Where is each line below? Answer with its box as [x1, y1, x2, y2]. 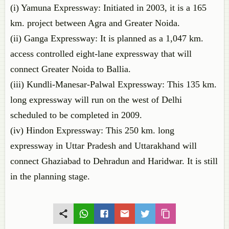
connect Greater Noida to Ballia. [10, 64, 131, 74]
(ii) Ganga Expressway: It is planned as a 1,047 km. [10, 33, 203, 43]
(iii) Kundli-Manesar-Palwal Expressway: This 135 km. [10, 79, 217, 89]
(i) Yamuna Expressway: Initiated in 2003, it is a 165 [10, 3, 207, 13]
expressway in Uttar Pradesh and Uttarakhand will [10, 141, 197, 151]
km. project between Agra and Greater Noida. [10, 18, 180, 28]
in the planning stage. [10, 171, 90, 181]
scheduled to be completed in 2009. [10, 110, 142, 120]
